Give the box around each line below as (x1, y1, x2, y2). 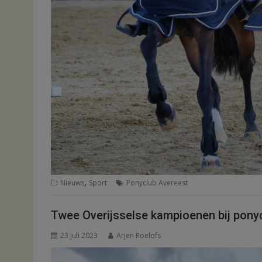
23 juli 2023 (60, 230, 98, 240)
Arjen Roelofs (116, 230, 161, 240)
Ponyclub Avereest (126, 178, 188, 188)
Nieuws (60, 178, 84, 188)
